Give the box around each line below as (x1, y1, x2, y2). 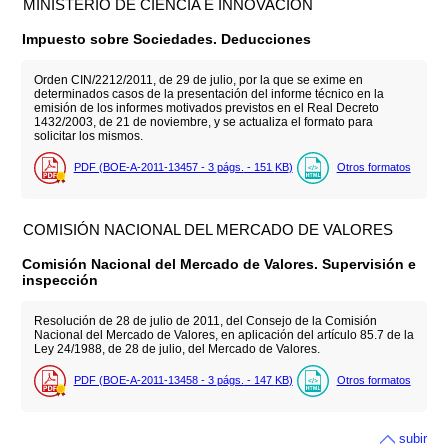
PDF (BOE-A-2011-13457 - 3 (73, 160, 217, 173)
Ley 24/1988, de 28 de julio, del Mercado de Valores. (33, 341, 320, 356)
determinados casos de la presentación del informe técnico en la (33, 86, 384, 101)
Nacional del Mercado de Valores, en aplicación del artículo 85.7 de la (33, 327, 414, 342)
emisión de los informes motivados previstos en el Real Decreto (33, 100, 379, 115)
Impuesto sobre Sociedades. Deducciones (22, 30, 312, 47)
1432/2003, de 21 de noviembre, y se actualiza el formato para (33, 114, 373, 129)
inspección (22, 272, 99, 289)
